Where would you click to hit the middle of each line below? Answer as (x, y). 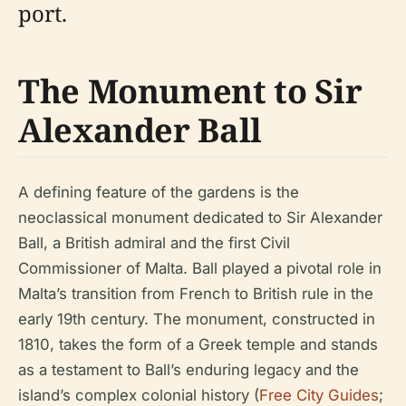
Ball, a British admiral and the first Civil (154, 243)
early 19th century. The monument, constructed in (197, 319)
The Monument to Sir (190, 91)
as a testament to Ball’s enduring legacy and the (188, 370)
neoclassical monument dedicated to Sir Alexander (200, 217)
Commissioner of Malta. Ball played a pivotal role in (200, 268)
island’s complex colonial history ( (139, 395)
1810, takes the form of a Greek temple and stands (198, 344)
